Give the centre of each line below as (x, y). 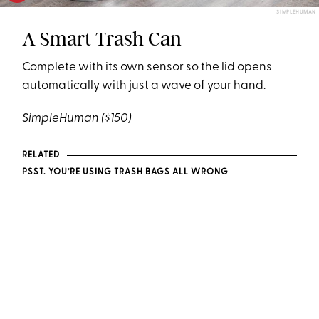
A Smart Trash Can (102, 38)
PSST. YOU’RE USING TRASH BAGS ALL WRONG (126, 172)
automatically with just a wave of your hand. (144, 85)
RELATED (41, 155)
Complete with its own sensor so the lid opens (147, 67)
